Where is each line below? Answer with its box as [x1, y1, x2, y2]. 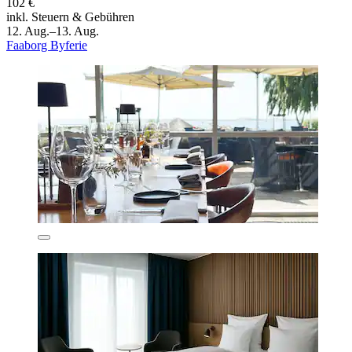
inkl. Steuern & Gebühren [6, 10, 134, 24]
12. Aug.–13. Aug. [6, 24, 99, 38]
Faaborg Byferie [6, 38, 87, 53]
